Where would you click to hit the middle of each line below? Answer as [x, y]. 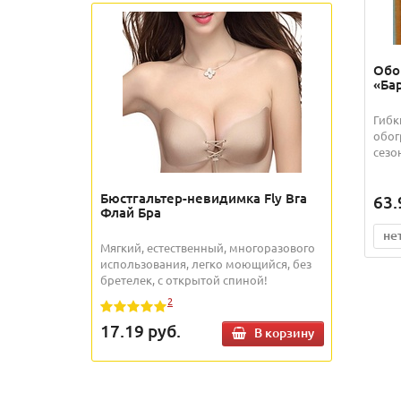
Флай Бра [131, 212]
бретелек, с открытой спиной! [184, 279]
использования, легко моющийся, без [206, 263]
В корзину [284, 333]
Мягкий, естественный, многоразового [208, 247]
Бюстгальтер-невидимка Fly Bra [204, 197]
